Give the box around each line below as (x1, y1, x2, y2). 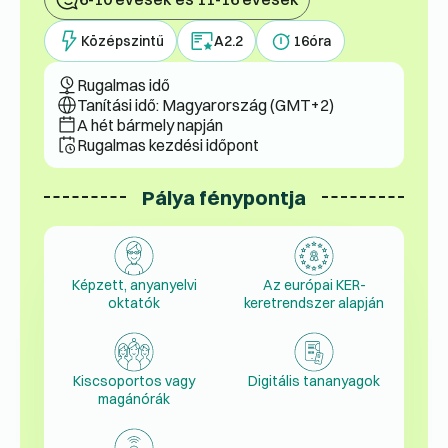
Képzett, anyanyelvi (71, 276, 197, 295)
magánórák (98, 390, 170, 409)
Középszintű (81, 32, 164, 50)
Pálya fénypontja (142, 184, 306, 210)
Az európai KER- (262, 276, 366, 295)
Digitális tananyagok (248, 372, 380, 391)
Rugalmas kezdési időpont (77, 135, 259, 155)
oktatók (108, 294, 160, 313)
